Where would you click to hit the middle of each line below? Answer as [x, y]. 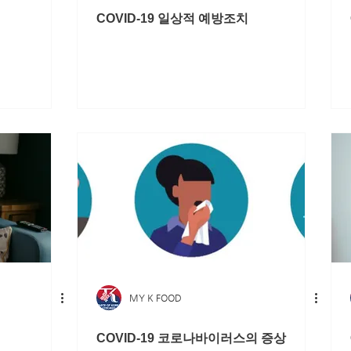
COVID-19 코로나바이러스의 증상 [191, 338]
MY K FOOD [156, 298]
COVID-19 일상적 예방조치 [172, 18]
